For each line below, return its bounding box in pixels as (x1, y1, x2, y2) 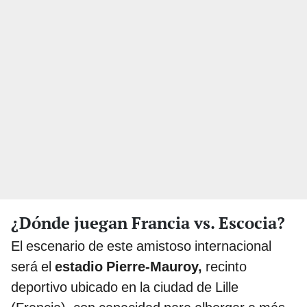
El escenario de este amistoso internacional (11, 237, 271, 254)
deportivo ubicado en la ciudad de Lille (11, 278, 238, 295)
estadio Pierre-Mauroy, (55, 258, 202, 275)
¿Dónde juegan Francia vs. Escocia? (11, 211, 285, 234)
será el (11, 258, 55, 275)
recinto (202, 258, 247, 275)
